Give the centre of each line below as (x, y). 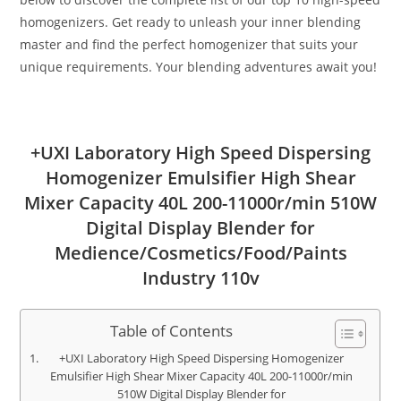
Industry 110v (200, 278)
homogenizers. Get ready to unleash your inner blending (191, 22)
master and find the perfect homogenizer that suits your (189, 44)
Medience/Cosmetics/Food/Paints (200, 253)
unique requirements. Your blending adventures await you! (199, 67)
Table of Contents (171, 331)
